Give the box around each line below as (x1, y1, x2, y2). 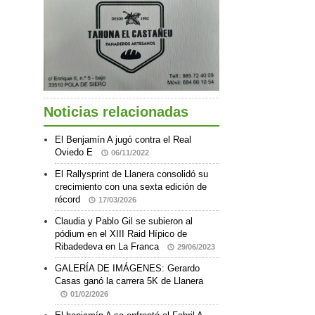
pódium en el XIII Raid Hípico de (55, 228, 187, 239)
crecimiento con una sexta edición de (55, 181, 207, 192)
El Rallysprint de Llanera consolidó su (55, 168, 208, 179)
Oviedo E (55, 146, 96, 157)
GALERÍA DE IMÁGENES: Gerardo (55, 262, 200, 274)
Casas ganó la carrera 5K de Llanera (55, 275, 203, 286)
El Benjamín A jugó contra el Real (55, 134, 191, 145)
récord (55, 193, 83, 205)
